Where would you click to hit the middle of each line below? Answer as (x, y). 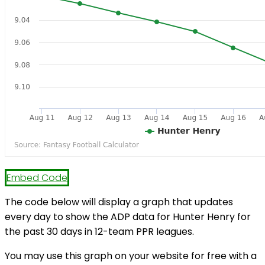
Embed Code (37, 178)
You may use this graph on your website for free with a (131, 256)
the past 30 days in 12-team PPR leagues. (99, 232)
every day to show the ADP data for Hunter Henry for (128, 217)
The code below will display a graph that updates (119, 202)
